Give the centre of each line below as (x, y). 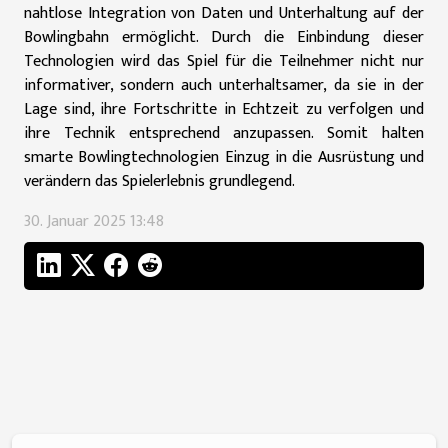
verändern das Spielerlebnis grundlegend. (159, 181)
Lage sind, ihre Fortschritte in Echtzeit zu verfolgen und (224, 109)
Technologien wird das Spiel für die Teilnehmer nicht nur (224, 61)
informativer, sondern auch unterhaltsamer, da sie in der (224, 85)
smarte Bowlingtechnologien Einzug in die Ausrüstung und (224, 157)
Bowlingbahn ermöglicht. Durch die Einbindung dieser (224, 37)
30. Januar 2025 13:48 (94, 221)
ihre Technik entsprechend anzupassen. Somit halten (224, 133)
